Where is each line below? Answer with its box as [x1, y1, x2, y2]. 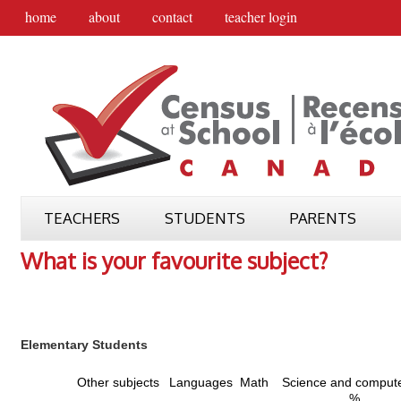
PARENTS [290, 209, 356, 227]
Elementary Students [21, 337, 148, 352]
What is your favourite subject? [21, 246, 328, 275]
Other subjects [76, 375, 159, 389]
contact [152, 7, 192, 26]
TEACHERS [44, 209, 120, 227]
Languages [168, 375, 233, 389]
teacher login [225, 7, 297, 26]
